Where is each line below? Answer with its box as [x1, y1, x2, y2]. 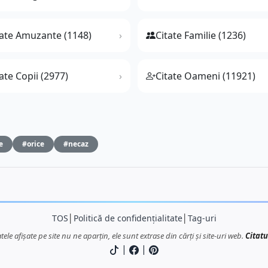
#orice [22, 139, 44, 150]
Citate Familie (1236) [156, 29, 246, 42]
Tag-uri [187, 212, 217, 224]
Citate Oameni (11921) [156, 69, 255, 83]
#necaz [63, 139, 89, 150]
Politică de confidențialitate [73, 212, 182, 224]
